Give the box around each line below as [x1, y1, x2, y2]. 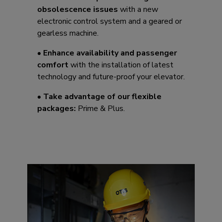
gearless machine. [37, 28, 99, 39]
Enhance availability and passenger [41, 48, 177, 59]
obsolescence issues [37, 4, 118, 15]
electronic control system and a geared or [37, 16, 182, 27]
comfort [37, 59, 68, 71]
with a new [118, 4, 158, 15]
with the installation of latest [68, 59, 173, 71]
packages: [37, 103, 76, 114]
